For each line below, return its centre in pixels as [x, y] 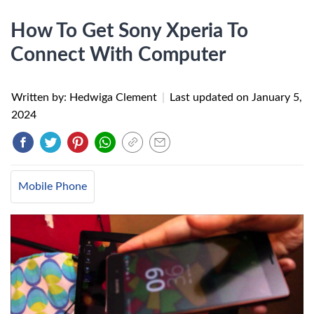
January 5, [277, 97]
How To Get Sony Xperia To [129, 31]
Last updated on [211, 97]
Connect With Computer [118, 55]
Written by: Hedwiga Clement [86, 97]
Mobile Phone [53, 186]
